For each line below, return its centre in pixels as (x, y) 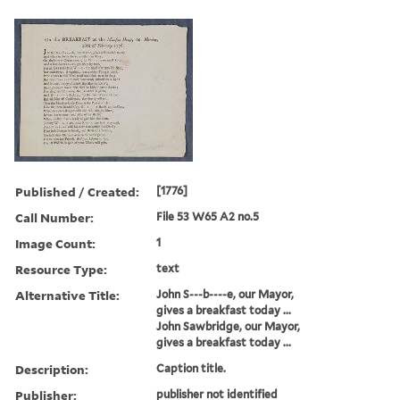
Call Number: (54, 217)
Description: (52, 369)
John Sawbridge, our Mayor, (229, 326)
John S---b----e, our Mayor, (225, 294)
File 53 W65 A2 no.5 (208, 216)
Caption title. (192, 368)
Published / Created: (77, 191)
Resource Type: (61, 269)
